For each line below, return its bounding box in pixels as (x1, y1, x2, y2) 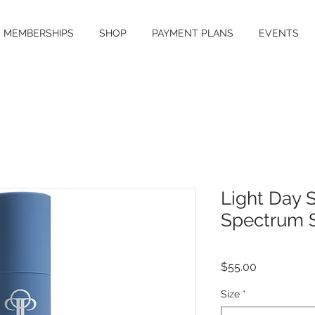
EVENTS (259, 27, 299, 39)
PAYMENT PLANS (152, 27, 233, 39)
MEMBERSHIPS (4, 27, 74, 39)
